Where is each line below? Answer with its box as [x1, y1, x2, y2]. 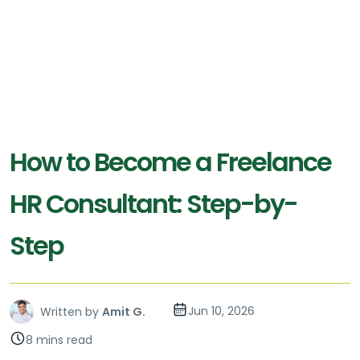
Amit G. [102, 304, 145, 321]
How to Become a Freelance [10, 144, 331, 181]
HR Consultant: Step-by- [10, 186, 297, 223]
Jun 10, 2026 [188, 303, 255, 320]
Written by [40, 304, 99, 321]
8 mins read [26, 332, 92, 349]
